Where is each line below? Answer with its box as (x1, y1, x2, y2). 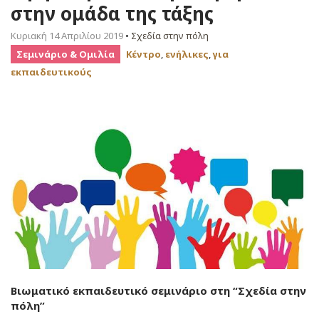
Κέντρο (126, 48, 161, 61)
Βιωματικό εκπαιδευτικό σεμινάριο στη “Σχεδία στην (11, 283, 306, 298)
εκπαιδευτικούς (11, 66, 92, 78)
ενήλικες (165, 48, 209, 61)
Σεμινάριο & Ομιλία (16, 48, 115, 61)
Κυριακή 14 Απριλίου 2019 (11, 29, 123, 42)
